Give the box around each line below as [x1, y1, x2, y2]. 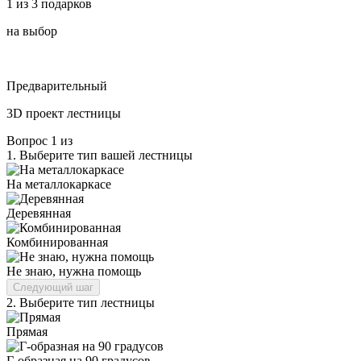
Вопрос [6, 133, 51, 147]
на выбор [6, 23, 57, 38]
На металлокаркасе [6, 176, 111, 191]
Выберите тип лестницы [16, 295, 155, 309]
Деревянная [6, 205, 71, 220]
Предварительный [6, 78, 107, 93]
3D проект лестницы [6, 106, 121, 120]
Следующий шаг [13, 280, 93, 293]
